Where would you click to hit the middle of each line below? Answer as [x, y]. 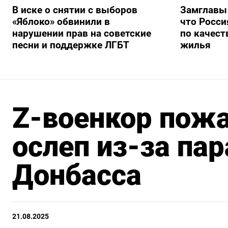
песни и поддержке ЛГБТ [71, 45]
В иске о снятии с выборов [75, 10]
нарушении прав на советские [82, 33]
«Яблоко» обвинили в [61, 21]
